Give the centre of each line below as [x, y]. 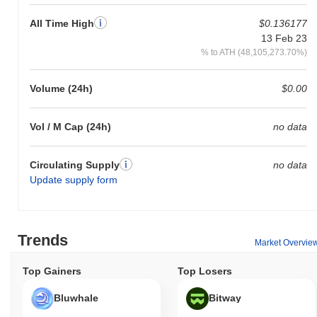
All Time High [62, 23]
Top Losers [205, 271]
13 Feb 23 [284, 38]
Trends [43, 240]
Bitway [225, 298]
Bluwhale [76, 298]
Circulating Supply [75, 165]
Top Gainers [52, 271]
